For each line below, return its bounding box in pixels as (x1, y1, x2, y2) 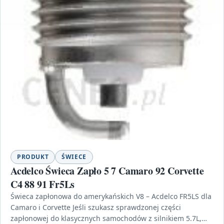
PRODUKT (17, 152, 49, 161)
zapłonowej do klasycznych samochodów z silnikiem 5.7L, (10, 213, 201, 223)
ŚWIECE (61, 152, 86, 161)
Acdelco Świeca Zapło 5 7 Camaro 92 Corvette (10, 163, 204, 178)
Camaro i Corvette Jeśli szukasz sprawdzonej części (10, 202, 181, 212)
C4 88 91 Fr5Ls (10, 176, 75, 191)
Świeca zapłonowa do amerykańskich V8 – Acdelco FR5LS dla (10, 191, 211, 201)
